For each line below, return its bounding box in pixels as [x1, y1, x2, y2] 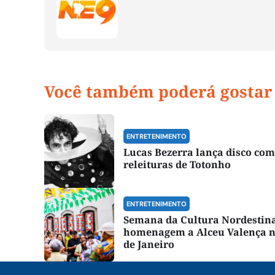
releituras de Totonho [123, 157, 231, 171]
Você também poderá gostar [44, 80, 273, 103]
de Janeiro [123, 237, 174, 251]
